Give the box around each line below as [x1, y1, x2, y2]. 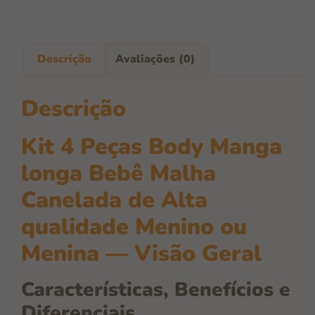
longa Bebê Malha [21, 158, 216, 189]
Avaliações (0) [115, 51, 195, 67]
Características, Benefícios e [21, 276, 290, 304]
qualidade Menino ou [21, 212, 247, 243]
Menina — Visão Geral [21, 238, 262, 269]
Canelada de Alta [21, 185, 207, 216]
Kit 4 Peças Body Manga [21, 131, 282, 162]
